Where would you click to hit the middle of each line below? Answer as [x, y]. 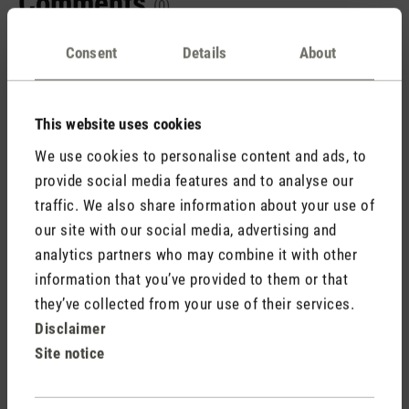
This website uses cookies [119, 124]
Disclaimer [70, 328]
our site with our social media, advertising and [186, 230]
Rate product [72, 197]
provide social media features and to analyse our [194, 180]
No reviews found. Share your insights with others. [216, 97]
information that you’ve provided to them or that [191, 279]
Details [204, 52]
